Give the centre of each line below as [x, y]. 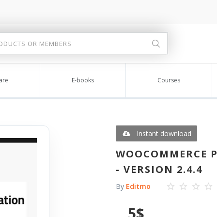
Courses [169, 80]
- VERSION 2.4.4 [159, 170]
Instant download [164, 134]
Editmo [138, 186]
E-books [83, 80]
